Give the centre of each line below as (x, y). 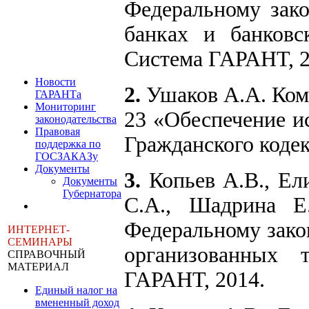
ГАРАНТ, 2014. (195, 280)
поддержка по (68, 144)
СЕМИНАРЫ (40, 242)
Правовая (58, 131)
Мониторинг (66, 107)
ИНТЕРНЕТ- (39, 229)
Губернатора (92, 193)
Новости (56, 82)
